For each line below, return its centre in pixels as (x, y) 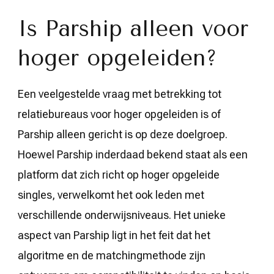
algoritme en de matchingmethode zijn (112, 255)
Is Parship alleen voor (133, 28)
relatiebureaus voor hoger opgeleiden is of (119, 114)
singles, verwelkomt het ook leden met (111, 194)
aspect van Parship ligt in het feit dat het (114, 235)
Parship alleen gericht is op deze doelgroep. (123, 134)
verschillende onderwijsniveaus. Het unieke (122, 215)
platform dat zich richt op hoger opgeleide (119, 174)
